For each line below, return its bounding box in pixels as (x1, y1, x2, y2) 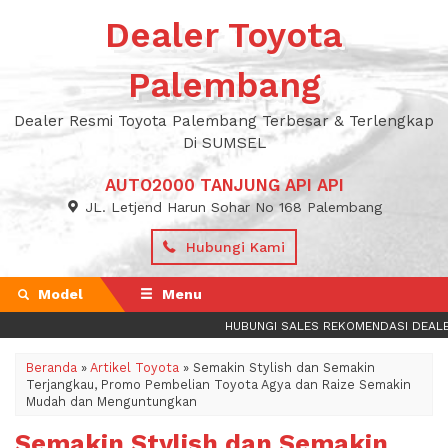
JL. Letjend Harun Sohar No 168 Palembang (84, 199, 382, 215)
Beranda (26, 360, 77, 375)
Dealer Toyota (105, 14, 343, 56)
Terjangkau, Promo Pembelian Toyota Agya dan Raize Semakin (26, 377, 411, 392)
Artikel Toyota (90, 360, 179, 375)
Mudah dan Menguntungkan (26, 394, 197, 409)
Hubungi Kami (181, 239, 285, 255)
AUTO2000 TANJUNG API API (104, 175, 344, 195)
